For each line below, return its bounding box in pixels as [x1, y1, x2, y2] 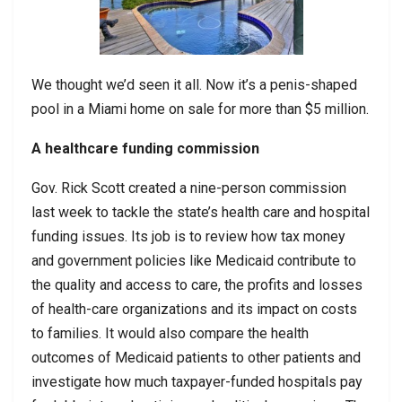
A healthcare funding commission [31, 140, 259, 158]
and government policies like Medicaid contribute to [31, 252, 356, 270]
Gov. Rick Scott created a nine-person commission [31, 179, 346, 197]
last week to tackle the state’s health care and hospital [31, 204, 370, 222]
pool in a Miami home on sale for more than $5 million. [31, 100, 369, 118]
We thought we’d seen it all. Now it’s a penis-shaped [31, 76, 357, 94]
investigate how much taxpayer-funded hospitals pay [31, 373, 363, 391]
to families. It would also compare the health [31, 325, 309, 343]
